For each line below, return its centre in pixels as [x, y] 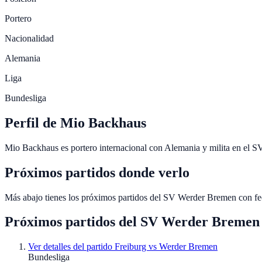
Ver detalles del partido [71, 247]
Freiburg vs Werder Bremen [166, 247]
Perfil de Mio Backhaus [75, 123]
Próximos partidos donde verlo [97, 172]
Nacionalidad [29, 38]
